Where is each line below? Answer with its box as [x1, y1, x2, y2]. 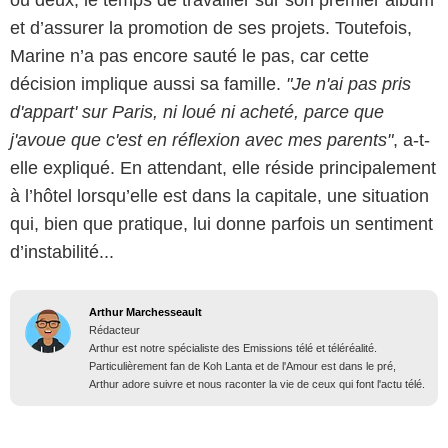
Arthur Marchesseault [89, 306, 202, 319]
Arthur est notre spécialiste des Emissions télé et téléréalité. [89, 342, 377, 355]
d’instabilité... [10, 242, 114, 263]
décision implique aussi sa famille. [10, 74, 286, 95]
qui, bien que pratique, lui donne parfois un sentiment [10, 214, 433, 235]
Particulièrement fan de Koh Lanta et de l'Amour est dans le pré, [89, 360, 396, 373]
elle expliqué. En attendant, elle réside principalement [10, 158, 436, 179]
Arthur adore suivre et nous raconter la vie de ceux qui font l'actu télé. [89, 378, 425, 391]
